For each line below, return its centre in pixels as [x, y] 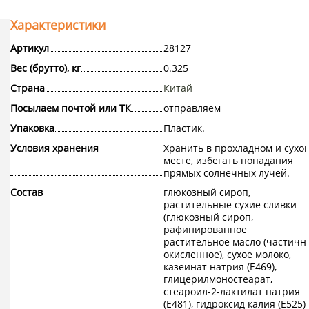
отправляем [192, 108]
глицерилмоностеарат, [218, 279]
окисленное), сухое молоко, [227, 255]
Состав [27, 192]
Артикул [30, 48]
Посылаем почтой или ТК [71, 108]
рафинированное [205, 230]
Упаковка [32, 128]
